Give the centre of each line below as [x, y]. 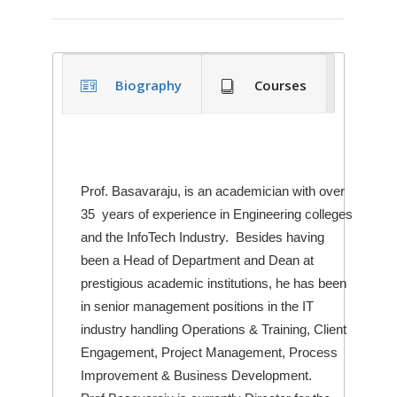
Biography [148, 85]
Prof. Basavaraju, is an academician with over [213, 191]
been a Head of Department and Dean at [197, 260]
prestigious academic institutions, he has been [214, 283]
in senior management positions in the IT [197, 306]
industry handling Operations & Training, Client [214, 329]
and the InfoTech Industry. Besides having [202, 237]
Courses [280, 85]
